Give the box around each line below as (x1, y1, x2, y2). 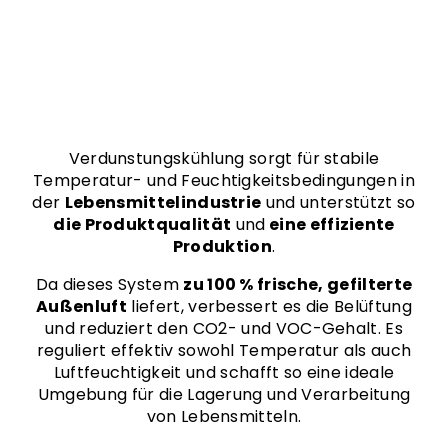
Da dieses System (35, 273, 184, 296)
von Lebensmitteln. (146, 405, 302, 428)
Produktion (172, 235, 272, 258)
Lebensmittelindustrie (64, 191, 262, 214)
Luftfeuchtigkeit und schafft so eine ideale (53, 361, 395, 384)
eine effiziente (265, 213, 395, 236)
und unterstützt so (261, 191, 416, 214)
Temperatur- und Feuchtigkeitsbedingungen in (33, 169, 415, 192)
